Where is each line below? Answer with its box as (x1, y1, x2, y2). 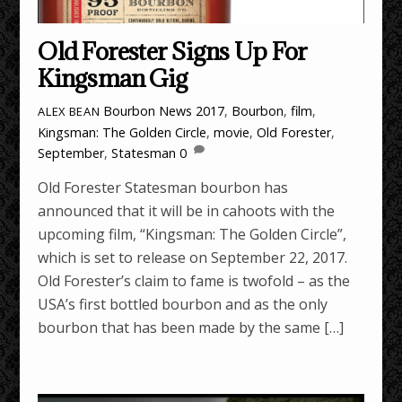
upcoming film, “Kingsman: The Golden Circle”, (38, 224, 347, 245)
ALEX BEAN (38, 102, 100, 119)
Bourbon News (103, 101, 193, 119)
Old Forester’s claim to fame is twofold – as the (38, 271, 351, 292)
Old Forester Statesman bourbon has (38, 178, 289, 198)
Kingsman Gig (38, 62, 188, 93)
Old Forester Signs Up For (38, 35, 308, 66)
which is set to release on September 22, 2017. (38, 248, 348, 268)
